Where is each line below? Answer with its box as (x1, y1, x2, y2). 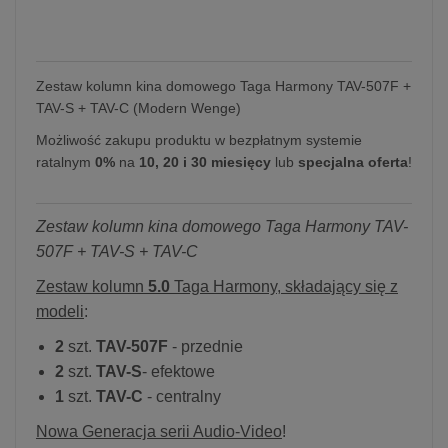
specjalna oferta (298, 153, 408, 170)
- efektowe (142, 362, 215, 380)
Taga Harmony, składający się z (170, 277, 398, 295)
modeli (36, 302, 84, 320)
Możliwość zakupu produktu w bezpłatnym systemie (36, 131, 362, 148)
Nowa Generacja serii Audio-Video (36, 422, 282, 440)
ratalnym (36, 153, 95, 170)
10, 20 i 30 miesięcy (139, 153, 271, 170)
